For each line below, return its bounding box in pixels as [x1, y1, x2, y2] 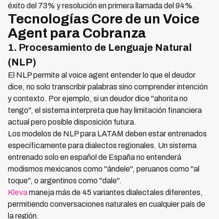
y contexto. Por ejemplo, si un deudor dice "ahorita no [8, 94, 188, 103]
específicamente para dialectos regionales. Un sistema [8, 141, 197, 150]
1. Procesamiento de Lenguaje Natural [8, 42, 192, 53]
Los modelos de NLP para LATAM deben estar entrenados [8, 130, 207, 138]
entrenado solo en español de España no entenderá [8, 153, 181, 161]
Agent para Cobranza [8, 25, 146, 41]
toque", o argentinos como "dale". [8, 176, 122, 185]
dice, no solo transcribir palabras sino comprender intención [8, 83, 208, 91]
